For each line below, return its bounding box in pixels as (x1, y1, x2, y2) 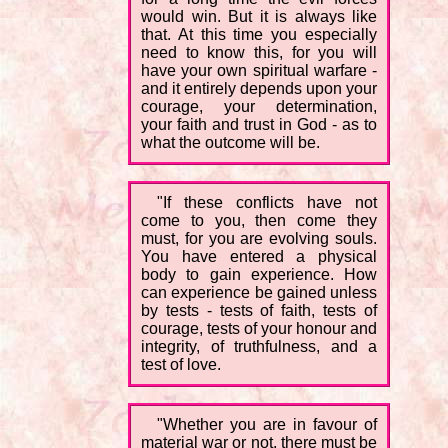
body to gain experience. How (141, 266, 377, 284)
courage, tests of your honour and (141, 320, 377, 338)
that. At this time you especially (141, 26, 377, 44)
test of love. (141, 356, 221, 374)
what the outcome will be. (141, 134, 320, 152)
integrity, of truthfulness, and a (141, 338, 377, 356)
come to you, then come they (141, 212, 377, 230)
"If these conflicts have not (157, 194, 377, 212)
